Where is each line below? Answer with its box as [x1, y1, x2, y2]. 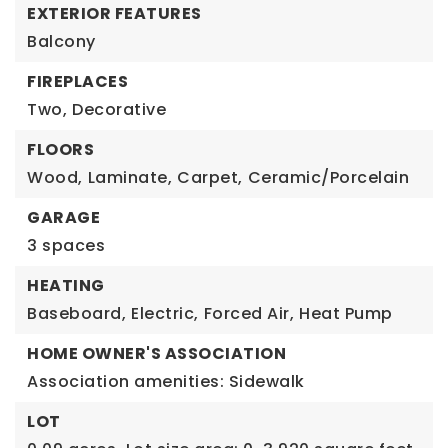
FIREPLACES [27, 69, 128, 93]
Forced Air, [203, 301, 294, 325]
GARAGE [27, 205, 100, 229]
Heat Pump [299, 301, 393, 325]
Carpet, [177, 165, 243, 189]
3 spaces [27, 233, 105, 257]
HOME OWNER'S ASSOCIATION [27, 341, 286, 365]
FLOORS [27, 137, 94, 161]
